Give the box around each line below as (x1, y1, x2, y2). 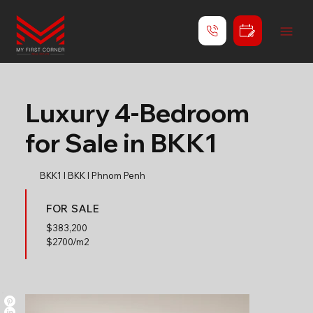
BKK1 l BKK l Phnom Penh (39, 170, 145, 181)
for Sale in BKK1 (24, 127, 217, 159)
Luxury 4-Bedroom (24, 97, 249, 129)
